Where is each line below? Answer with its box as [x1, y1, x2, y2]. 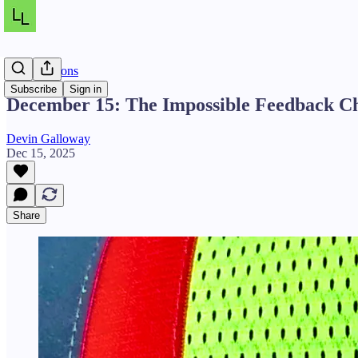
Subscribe [10, 83, 57, 95]
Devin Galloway [6, 131, 90, 145]
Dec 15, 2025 [6, 145, 75, 160]
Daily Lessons [6, 64, 78, 78]
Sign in [70, 83, 101, 95]
